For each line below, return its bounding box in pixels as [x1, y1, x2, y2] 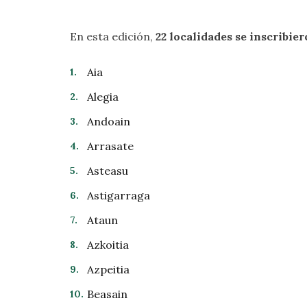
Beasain [87, 287, 127, 301]
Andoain [87, 114, 130, 128]
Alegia [87, 90, 119, 103]
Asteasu [87, 164, 128, 177]
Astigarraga [87, 188, 150, 202]
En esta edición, [70, 29, 156, 43]
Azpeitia [87, 262, 130, 276]
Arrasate [87, 139, 134, 153]
